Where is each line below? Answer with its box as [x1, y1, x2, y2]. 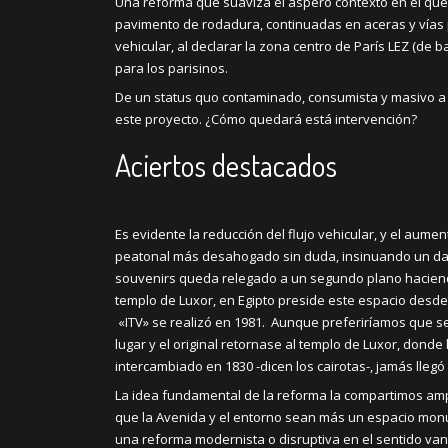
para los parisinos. [115, 58, 229, 77]
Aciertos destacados [115, 145, 338, 184]
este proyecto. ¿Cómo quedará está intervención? [115, 109, 418, 128]
